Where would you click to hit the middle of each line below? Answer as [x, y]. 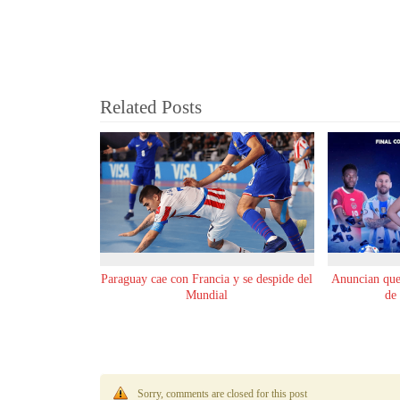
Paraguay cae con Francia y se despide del [207, 279]
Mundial [207, 295]
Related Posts [151, 108]
